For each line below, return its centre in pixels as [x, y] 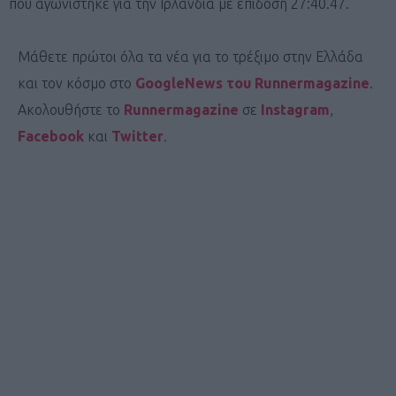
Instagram [295, 109]
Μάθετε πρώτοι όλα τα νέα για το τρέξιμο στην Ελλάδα [190, 56]
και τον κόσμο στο [76, 83]
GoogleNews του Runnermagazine [252, 83]
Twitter [137, 136]
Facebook [53, 136]
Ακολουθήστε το [71, 109]
